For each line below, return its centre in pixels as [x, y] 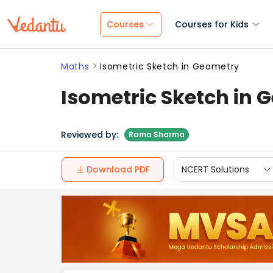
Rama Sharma [157, 134]
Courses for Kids [212, 24]
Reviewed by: [90, 134]
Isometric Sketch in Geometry [170, 66]
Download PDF [118, 169]
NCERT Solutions [215, 169]
